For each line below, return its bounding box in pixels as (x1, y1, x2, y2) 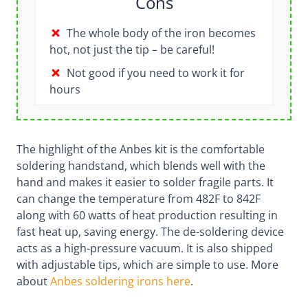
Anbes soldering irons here (49, 273, 190, 289)
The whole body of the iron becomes (66, 25, 256, 41)
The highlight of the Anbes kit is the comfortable (16, 141, 265, 157)
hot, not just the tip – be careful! (49, 41, 214, 57)
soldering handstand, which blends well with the (16, 157, 265, 173)
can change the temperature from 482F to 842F (16, 190, 261, 206)
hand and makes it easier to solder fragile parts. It (16, 174, 274, 190)
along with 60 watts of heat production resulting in (16, 207, 278, 223)
